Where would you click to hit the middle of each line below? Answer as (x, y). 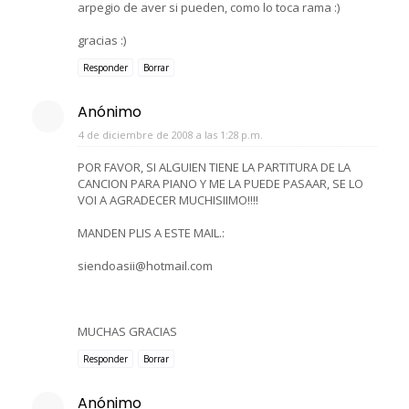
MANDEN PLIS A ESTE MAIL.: (151, 232)
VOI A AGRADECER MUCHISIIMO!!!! (168, 199)
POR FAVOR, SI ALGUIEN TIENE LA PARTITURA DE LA (214, 167)
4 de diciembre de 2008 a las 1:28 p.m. (171, 134)
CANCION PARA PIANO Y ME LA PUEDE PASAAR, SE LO (220, 183)
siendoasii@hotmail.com (145, 265)
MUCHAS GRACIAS (127, 331)
